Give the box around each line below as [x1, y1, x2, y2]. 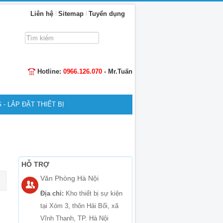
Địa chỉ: [40, 190, 66, 197]
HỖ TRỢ [21, 160, 49, 168]
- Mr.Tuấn [102, 67, 132, 75]
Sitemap [58, 10, 84, 17]
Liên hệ [30, 10, 53, 17]
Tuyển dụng [89, 10, 125, 17]
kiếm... [28, 40, 48, 48]
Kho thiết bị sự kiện [65, 190, 122, 197]
